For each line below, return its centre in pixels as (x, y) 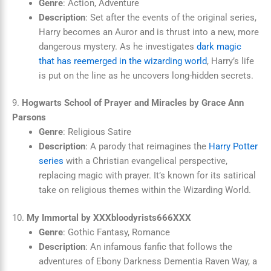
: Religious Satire (97, 132)
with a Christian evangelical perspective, (145, 161)
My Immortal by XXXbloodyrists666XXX (109, 218)
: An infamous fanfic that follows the (158, 247)
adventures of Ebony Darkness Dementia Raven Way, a (148, 262)
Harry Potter (233, 147)
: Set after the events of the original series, (171, 17)
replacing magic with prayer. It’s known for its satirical (147, 176)
